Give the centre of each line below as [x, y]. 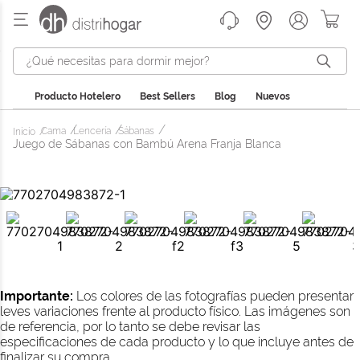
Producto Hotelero [78, 96]
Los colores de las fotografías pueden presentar [213, 296]
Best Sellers [168, 96]
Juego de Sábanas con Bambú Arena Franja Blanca [147, 144]
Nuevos [273, 96]
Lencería [92, 131]
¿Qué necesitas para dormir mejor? [113, 53]
